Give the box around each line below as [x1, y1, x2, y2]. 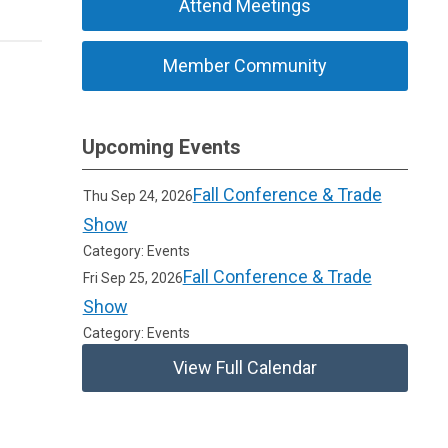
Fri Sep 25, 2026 [82, 270, 183, 286]
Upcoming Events [82, 135, 242, 159]
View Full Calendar [173, 357, 318, 378]
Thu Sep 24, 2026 [82, 188, 193, 204]
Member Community [163, 55, 328, 76]
